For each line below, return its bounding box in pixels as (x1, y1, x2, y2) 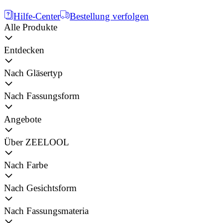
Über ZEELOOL (4, 136, 69, 147)
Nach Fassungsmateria (4, 206, 89, 217)
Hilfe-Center (13, 11, 61, 22)
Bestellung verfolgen (70, 11, 149, 22)
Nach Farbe (4, 159, 48, 170)
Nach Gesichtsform (4, 182, 77, 193)
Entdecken (4, 45, 44, 56)
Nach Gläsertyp (4, 68, 63, 79)
